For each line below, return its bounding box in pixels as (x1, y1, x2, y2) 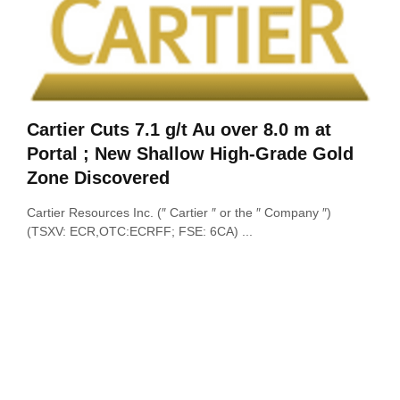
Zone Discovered (27, 168, 170, 188)
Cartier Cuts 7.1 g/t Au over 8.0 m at (27, 120, 331, 140)
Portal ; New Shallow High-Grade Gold (27, 144, 354, 164)
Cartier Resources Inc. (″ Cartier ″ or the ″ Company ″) (27, 205, 331, 221)
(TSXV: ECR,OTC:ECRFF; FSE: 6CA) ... (27, 224, 253, 239)
